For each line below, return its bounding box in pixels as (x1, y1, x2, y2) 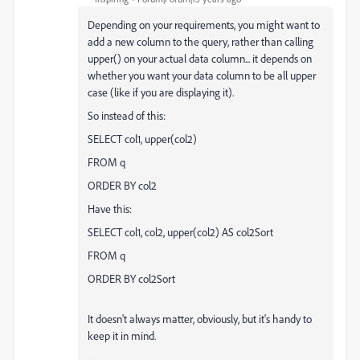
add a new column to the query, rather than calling (88, 35, 313, 48)
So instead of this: (88, 108, 166, 122)
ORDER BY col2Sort (88, 272, 175, 285)
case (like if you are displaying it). (88, 85, 234, 99)
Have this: (88, 202, 132, 215)
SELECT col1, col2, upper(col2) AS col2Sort (88, 225, 273, 239)
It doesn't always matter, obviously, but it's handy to (88, 312, 312, 325)
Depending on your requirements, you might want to (88, 18, 320, 31)
